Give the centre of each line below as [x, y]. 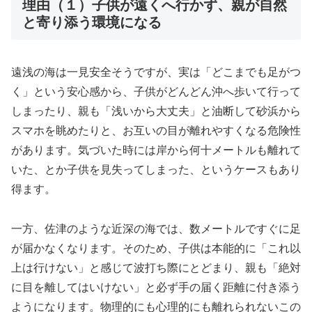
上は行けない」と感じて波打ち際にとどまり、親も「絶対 [156, 267]
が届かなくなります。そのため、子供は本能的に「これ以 [156, 248]
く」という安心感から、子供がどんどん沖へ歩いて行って [156, 91]
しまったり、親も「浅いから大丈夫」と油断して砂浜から [156, 111]
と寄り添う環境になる [92, 23]
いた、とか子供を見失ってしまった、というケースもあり [156, 169]
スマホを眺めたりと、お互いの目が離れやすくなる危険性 [156, 130]
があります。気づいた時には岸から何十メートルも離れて [156, 150]
